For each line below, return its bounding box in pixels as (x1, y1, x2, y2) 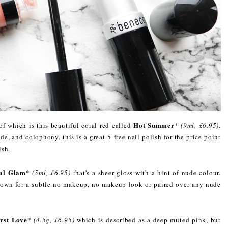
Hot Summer (133, 120, 175, 130)
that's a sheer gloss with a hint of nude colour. (70, 167, 221, 177)
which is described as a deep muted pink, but (74, 215, 221, 224)
